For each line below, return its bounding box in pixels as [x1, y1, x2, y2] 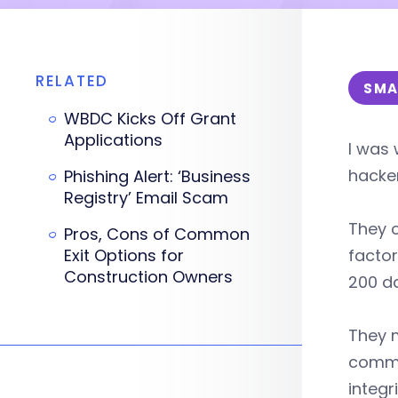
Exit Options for [64, 243, 184, 267]
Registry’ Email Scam [64, 186, 228, 209]
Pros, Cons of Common [64, 222, 250, 245]
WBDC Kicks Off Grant [64, 107, 236, 130]
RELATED [36, 69, 108, 92]
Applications [64, 128, 163, 151]
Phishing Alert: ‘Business [64, 164, 251, 187]
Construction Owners [64, 265, 233, 288]
